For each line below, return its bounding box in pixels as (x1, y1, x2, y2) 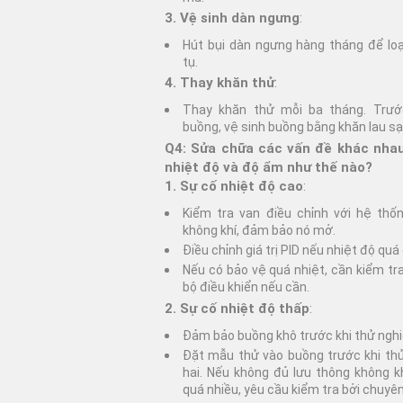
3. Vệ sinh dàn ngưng (165, 9, 300, 26)
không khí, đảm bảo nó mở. (183, 222, 336, 237)
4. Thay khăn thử (165, 75, 274, 92)
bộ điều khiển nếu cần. (183, 280, 309, 295)
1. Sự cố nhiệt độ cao (165, 177, 303, 194)
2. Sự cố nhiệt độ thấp (165, 300, 309, 317)
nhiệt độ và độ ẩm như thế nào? (165, 158, 372, 175)
